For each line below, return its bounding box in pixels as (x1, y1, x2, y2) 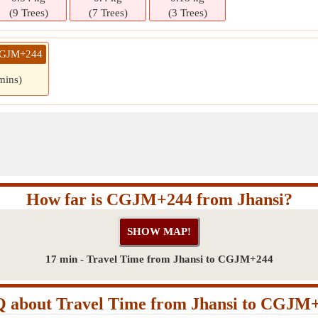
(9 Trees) (9, 7, 48, 18)
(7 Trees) (88, 7, 128, 18)
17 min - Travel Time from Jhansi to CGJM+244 (45, 253, 273, 265)
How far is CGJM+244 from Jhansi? (26, 190, 292, 209)
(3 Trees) (168, 7, 207, 18)
